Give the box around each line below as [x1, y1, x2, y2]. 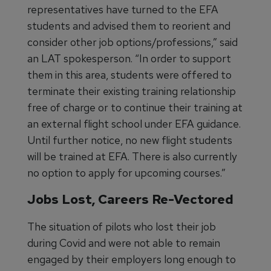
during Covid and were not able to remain [27, 236, 220, 250]
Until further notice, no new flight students [27, 133, 232, 147]
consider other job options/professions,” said [27, 35, 238, 49]
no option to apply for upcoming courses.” [27, 166, 226, 180]
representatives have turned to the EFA [27, 2, 218, 16]
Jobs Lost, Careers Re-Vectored [27, 191, 233, 208]
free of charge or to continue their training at [27, 100, 243, 114]
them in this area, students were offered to [27, 68, 232, 82]
